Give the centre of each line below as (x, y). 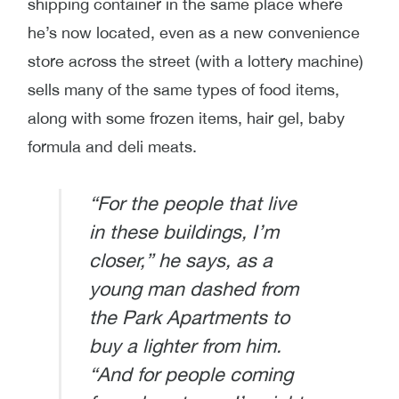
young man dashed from (193, 288)
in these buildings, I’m (183, 231)
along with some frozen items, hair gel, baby (186, 118)
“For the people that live (192, 203)
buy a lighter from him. (185, 345)
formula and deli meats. (114, 146)
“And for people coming (191, 374)
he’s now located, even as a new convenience (194, 32)
